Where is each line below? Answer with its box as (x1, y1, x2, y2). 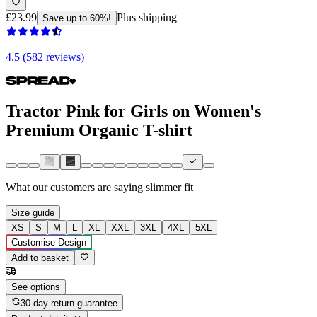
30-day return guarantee (21, 297, 118, 309)
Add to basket (11, 253, 69, 264)
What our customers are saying (6, 181, 143, 194)
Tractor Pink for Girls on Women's (6, 101, 261, 120)
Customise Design (11, 237, 86, 248)
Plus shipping (117, 11, 177, 23)
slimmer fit (146, 181, 193, 194)
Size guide (11, 207, 54, 219)
